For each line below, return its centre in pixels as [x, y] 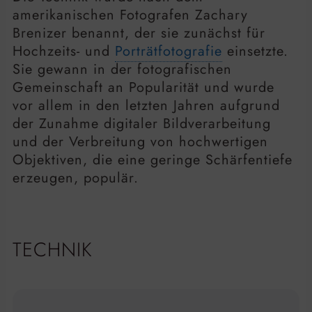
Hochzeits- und [64, 52]
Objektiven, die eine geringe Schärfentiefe [153, 160]
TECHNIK [53, 249]
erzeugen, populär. [76, 178]
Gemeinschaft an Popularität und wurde [143, 88]
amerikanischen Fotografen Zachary [130, 15]
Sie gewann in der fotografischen [122, 70]
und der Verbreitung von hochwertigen [140, 142]
